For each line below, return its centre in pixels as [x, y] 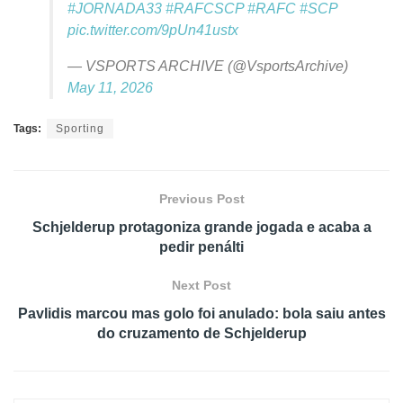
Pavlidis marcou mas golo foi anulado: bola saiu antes [201, 313]
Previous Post [201, 198]
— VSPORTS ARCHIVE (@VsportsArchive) [208, 66]
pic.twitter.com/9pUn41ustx [153, 30]
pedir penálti [201, 246]
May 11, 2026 [110, 87]
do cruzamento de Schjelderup [201, 333]
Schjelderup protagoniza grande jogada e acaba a [201, 227]
